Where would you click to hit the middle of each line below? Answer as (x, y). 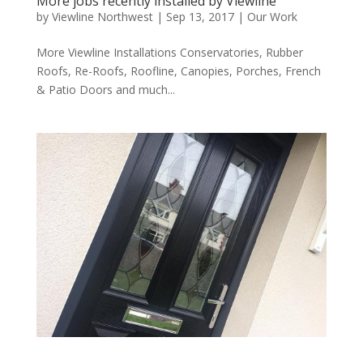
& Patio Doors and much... (105, 90)
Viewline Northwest (102, 17)
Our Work (272, 17)
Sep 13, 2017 (200, 17)
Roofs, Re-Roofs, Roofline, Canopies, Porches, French (178, 71)
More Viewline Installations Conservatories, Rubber (169, 53)
